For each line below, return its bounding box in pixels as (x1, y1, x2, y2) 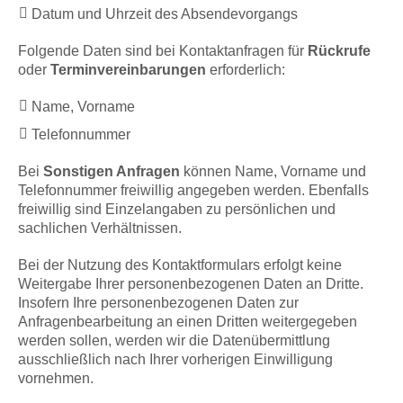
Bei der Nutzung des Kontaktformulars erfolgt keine (18, 257, 342, 273)
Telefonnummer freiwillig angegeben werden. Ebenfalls (18, 183, 369, 199)
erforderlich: (206, 62, 285, 78)
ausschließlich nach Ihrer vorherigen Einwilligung (18, 352, 333, 368)
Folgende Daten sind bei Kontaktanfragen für (18, 43, 308, 59)
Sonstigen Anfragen (43, 164, 180, 180)
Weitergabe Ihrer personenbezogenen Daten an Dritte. (18, 276, 363, 292)
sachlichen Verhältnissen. (18, 220, 182, 237)
